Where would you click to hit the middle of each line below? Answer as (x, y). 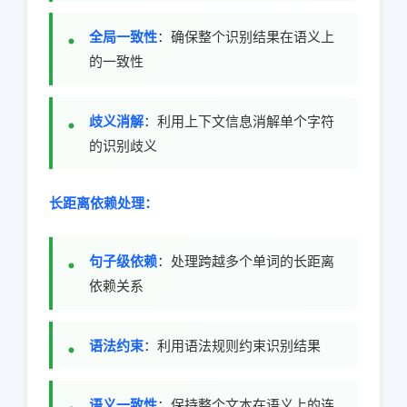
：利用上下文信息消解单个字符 (239, 121)
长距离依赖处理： (104, 203)
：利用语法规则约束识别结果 (232, 345)
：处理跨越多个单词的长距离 (246, 262)
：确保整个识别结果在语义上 (246, 37)
